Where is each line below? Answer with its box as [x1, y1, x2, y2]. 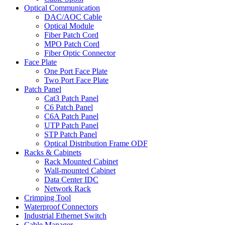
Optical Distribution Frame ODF [44, 139, 148, 148]
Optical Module [44, 22, 94, 30]
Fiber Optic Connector [44, 49, 116, 57]
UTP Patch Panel [44, 121, 98, 130]
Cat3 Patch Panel [44, 94, 98, 102]
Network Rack [44, 184, 91, 193]
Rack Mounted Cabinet [44, 157, 118, 166]
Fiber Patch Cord [44, 31, 98, 39]
